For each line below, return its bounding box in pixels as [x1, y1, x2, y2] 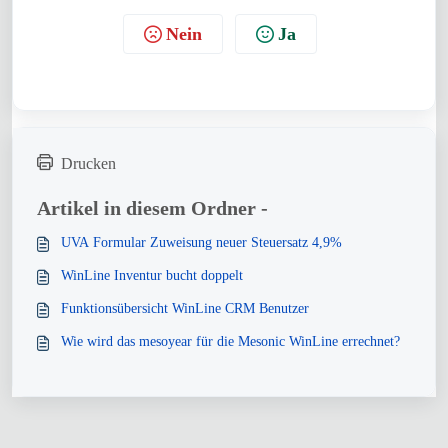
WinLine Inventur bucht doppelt [61, 268, 243, 283]
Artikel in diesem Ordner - [37, 197, 268, 219]
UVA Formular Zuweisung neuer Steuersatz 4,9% [61, 235, 342, 250]
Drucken [61, 155, 116, 172]
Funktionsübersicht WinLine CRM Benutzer [61, 301, 309, 316]
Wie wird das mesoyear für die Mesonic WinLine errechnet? [61, 334, 400, 349]
